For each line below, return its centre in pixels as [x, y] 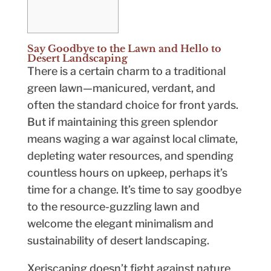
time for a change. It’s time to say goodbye [134, 190]
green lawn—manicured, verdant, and [121, 88]
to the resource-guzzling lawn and [113, 207]
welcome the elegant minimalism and [120, 224]
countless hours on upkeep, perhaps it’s [127, 173]
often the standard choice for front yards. [132, 105]
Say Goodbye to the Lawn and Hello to [124, 49]
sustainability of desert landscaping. [118, 241]
